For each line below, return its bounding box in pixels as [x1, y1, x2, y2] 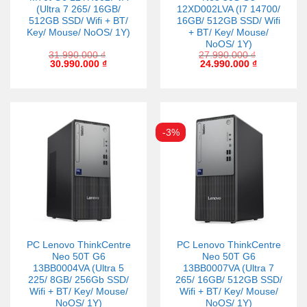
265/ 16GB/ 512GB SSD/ [175, 274, 282, 285]
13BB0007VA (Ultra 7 [183, 262, 274, 273]
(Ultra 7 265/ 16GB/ [36, 3, 121, 14]
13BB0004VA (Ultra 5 [33, 262, 124, 273]
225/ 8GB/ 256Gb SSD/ [28, 274, 129, 285]
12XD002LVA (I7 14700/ [177, 3, 280, 14]
